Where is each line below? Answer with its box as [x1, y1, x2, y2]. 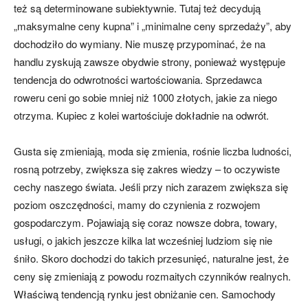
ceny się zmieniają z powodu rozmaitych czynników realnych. [14, 269, 291, 284]
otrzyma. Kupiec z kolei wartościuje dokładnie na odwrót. [14, 108, 269, 123]
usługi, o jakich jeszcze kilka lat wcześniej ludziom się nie [14, 233, 272, 248]
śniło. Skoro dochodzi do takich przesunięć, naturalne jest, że [14, 251, 289, 266]
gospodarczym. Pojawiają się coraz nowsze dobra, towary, [14, 215, 277, 230]
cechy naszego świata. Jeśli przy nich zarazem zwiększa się [14, 179, 288, 195]
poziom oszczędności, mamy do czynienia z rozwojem [14, 197, 261, 212]
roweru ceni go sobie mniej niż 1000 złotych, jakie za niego [14, 90, 277, 105]
